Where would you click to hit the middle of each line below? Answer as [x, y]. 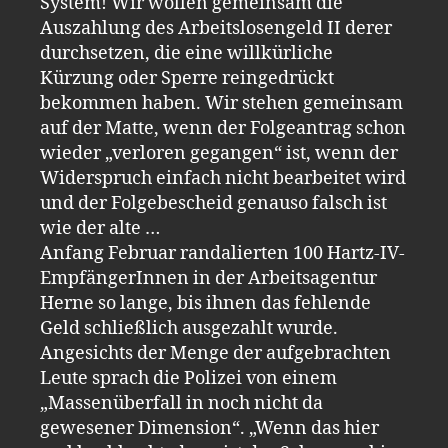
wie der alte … [100, 228]
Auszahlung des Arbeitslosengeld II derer [216, 28]
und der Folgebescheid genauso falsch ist [213, 203]
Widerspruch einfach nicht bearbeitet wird [223, 178]
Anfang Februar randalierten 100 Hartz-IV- [222, 253]
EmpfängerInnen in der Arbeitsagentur [208, 278]
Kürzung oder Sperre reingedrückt [187, 78]
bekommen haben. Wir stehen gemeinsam [221, 103]
